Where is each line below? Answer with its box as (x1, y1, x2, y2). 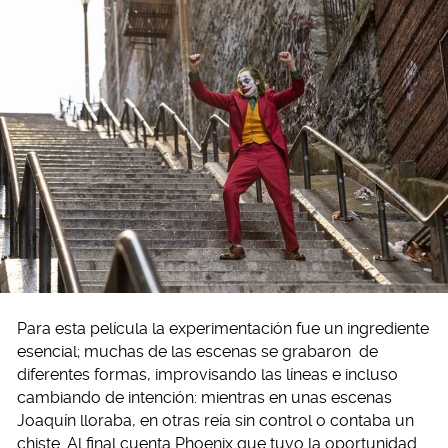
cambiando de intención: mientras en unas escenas (17, 387, 392, 407)
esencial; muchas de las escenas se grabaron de (17, 341, 378, 361)
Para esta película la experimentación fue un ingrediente (17, 318, 429, 338)
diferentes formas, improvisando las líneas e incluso (17, 364, 398, 384)
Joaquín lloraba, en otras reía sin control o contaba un (17, 410, 414, 430)
